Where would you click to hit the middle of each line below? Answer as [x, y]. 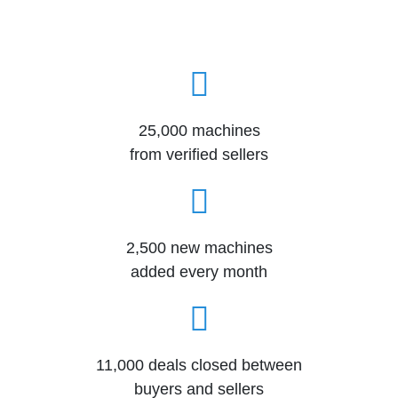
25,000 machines [199, 131]
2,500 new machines [199, 248]
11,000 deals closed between [199, 365]
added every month [199, 272]
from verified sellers [199, 155]
